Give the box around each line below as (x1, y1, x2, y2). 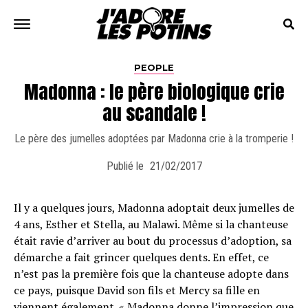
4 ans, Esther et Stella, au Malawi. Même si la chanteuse (14, 217, 288, 232)
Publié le (106, 159, 144, 173)
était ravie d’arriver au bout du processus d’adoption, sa (14, 233, 291, 248)
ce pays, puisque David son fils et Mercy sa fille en (14, 283, 260, 298)
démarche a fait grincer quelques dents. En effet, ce (14, 250, 269, 265)
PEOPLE (134, 63, 174, 73)
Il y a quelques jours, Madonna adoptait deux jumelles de (14, 200, 294, 215)
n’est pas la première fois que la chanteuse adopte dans (14, 266, 289, 281)
